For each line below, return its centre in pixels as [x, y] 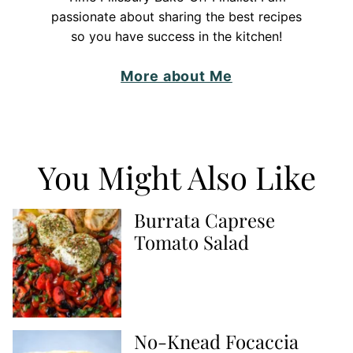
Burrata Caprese [204, 220]
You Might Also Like [176, 177]
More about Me [176, 76]
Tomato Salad [191, 242]
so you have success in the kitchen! [176, 37]
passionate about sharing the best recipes [176, 17]
